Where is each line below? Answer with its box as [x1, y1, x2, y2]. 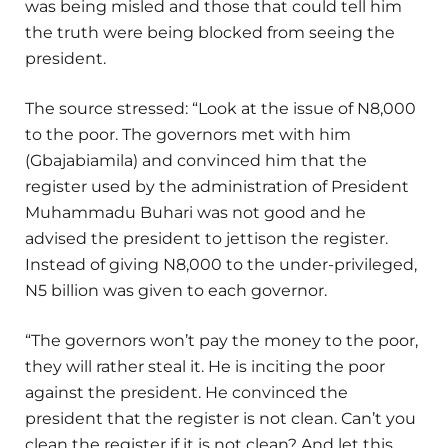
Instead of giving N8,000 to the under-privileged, [25, 255, 417, 275]
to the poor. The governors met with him [25, 125, 351, 145]
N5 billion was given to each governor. [25, 281, 327, 301]
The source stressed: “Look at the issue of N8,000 [25, 99, 416, 119]
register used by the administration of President [25, 177, 409, 197]
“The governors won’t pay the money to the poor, [25, 331, 418, 351]
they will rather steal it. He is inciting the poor [25, 357, 385, 377]
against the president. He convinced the [25, 383, 348, 403]
